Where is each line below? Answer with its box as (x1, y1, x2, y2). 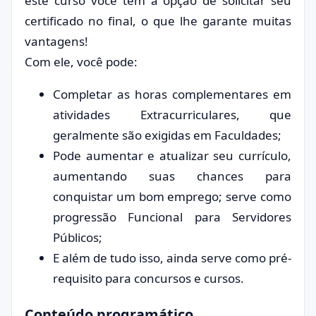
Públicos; (53, 229, 102, 245)
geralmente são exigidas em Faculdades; (53, 127, 281, 143)
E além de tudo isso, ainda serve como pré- (53, 250, 291, 266)
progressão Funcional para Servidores (53, 209, 291, 225)
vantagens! (25, 33, 88, 49)
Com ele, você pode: (25, 54, 138, 70)
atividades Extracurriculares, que (53, 107, 291, 123)
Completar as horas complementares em (53, 86, 291, 102)
